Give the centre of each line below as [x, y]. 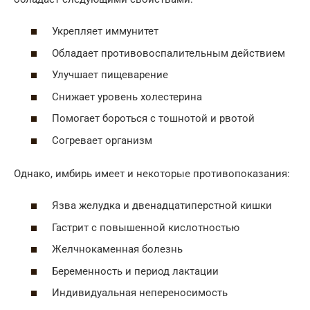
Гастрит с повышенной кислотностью [146, 227]
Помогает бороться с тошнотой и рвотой [153, 119]
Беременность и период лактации [135, 271]
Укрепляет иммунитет [105, 31]
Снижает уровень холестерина [127, 97]
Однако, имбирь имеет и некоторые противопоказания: [152, 173]
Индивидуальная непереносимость [140, 293]
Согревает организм [102, 140]
